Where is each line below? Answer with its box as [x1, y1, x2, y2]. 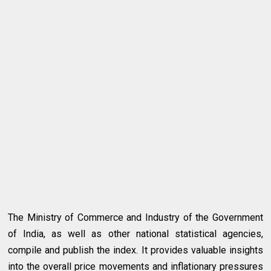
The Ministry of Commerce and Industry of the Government [8, 212, 263, 224]
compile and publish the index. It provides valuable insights [8, 244, 263, 256]
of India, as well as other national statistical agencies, [8, 228, 263, 240]
